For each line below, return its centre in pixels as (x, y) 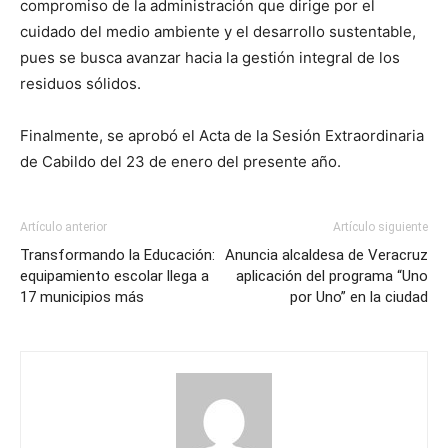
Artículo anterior (63, 226)
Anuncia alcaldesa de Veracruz (326, 254)
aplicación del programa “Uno (332, 275)
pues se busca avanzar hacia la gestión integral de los (210, 57)
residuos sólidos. (80, 83)
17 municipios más (82, 296)
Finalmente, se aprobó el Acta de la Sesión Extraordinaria (222, 135)
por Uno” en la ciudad (359, 296)
